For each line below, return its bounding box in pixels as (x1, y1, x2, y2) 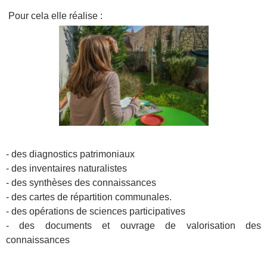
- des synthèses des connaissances (6, 177, 156, 188)
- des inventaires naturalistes (6, 163, 127, 173)
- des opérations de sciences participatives (6, 206, 185, 216)
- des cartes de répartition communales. (6, 191, 172, 202)
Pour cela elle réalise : (6, 11, 103, 21)
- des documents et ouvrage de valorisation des (6, 220, 261, 231)
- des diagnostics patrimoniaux (6, 148, 135, 159)
